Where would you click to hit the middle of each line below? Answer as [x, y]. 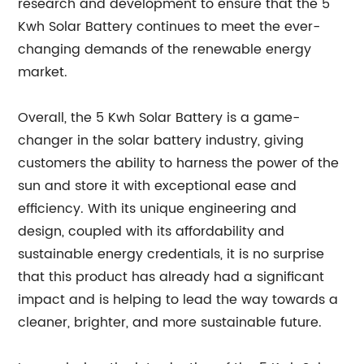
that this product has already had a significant [171, 277]
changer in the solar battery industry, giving [161, 141]
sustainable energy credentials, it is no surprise [171, 254]
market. [43, 72]
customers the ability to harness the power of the [179, 163]
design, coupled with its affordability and [152, 232]
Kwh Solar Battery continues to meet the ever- [169, 27]
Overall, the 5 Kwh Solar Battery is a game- [159, 118]
